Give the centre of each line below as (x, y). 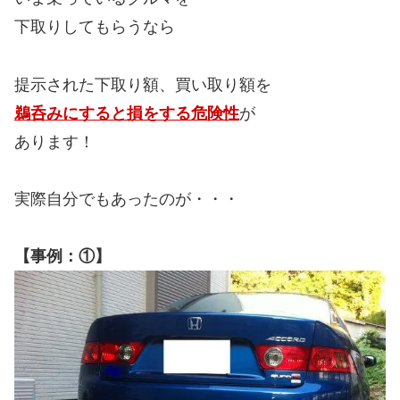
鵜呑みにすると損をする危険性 (127, 113)
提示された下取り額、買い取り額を (143, 84)
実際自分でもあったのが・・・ (127, 199)
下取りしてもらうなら (95, 27)
